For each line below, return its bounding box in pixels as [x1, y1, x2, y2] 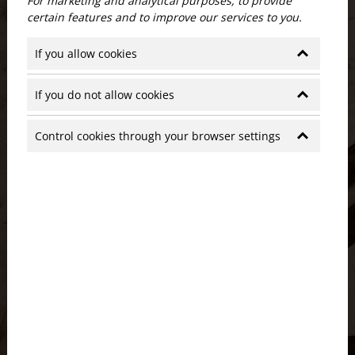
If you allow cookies [34, 46, 137, 62]
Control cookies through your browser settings [34, 128, 281, 144]
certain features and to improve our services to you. [26, 10, 302, 25]
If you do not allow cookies [34, 87, 174, 103]
